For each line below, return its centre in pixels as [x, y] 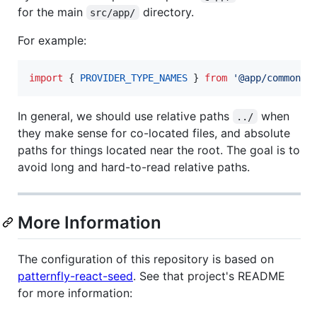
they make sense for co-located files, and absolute [154, 133]
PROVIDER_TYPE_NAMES [134, 77]
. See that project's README [209, 276]
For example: [52, 40]
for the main [52, 12]
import [46, 77]
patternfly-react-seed [75, 276]
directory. [166, 12]
